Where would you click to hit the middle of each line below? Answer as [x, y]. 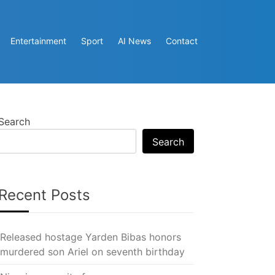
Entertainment [38, 41]
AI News [134, 41]
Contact [182, 41]
